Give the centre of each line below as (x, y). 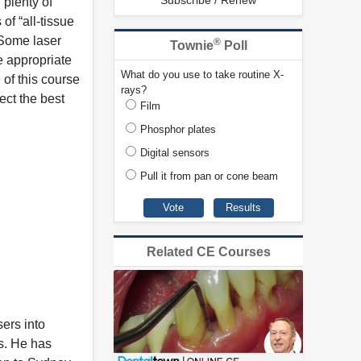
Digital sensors (175, 153)
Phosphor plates (178, 130)
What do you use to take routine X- (202, 75)
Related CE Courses (208, 251)
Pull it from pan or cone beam (209, 176)
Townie (191, 46)
